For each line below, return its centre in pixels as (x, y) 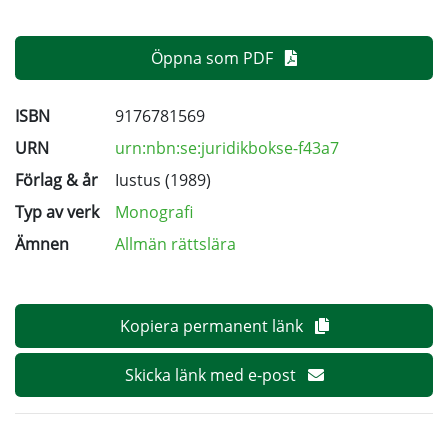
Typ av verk (57, 212)
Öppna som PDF (214, 58)
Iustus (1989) (163, 180)
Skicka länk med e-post (212, 375)
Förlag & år (56, 180)
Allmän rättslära (175, 244)
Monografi (154, 212)
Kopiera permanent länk (213, 326)
